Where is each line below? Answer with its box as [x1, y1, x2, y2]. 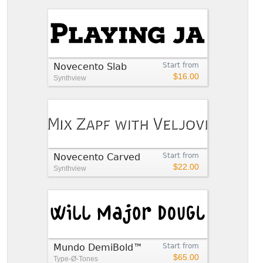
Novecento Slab [53, 60, 127, 72]
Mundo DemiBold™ [53, 241, 143, 253]
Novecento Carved [53, 151, 140, 163]
